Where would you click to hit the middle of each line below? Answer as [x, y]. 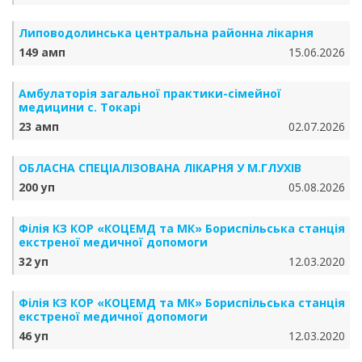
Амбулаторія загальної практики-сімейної [150, 93]
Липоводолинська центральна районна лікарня [166, 33]
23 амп [39, 126]
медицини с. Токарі [80, 107]
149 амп [42, 52]
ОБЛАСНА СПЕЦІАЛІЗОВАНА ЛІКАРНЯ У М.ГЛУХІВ [160, 168]
